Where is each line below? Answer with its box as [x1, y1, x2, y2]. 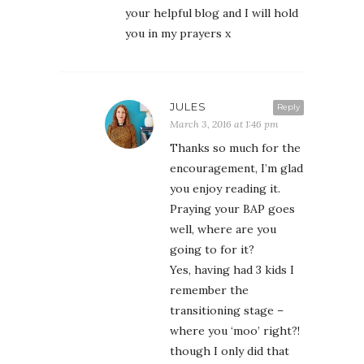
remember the [170, 282, 249, 297]
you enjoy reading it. [170, 180, 280, 196]
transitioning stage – [170, 302, 284, 318]
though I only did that [170, 343, 289, 358]
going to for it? [170, 241, 254, 257]
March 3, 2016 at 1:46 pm [170, 117, 279, 130]
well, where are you [170, 221, 276, 236]
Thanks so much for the [170, 140, 301, 155]
